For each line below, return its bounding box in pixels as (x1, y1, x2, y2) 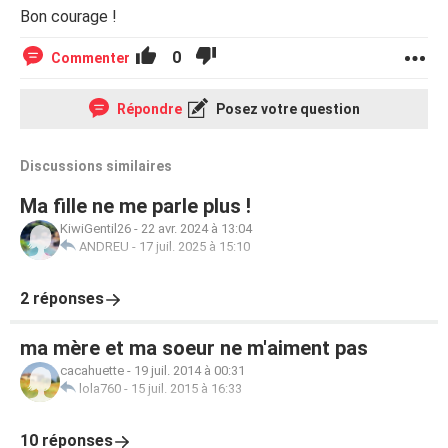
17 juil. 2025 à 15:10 (139, 239, 250, 254)
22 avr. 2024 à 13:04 (141, 221, 252, 236)
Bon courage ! (20, 7, 117, 26)
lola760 (79, 381, 121, 396)
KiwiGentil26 (60, 221, 131, 236)
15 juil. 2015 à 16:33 (131, 381, 242, 396)
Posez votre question (212, 101, 360, 117)
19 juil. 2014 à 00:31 (134, 363, 245, 378)
